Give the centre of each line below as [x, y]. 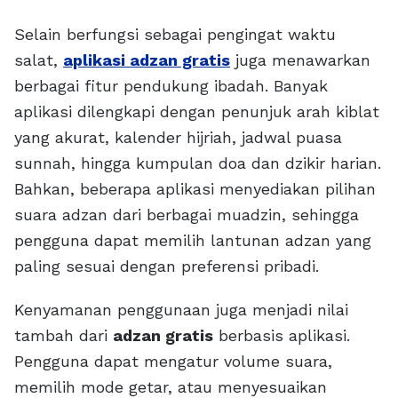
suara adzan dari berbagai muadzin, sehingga [187, 215]
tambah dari [64, 336]
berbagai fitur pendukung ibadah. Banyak [171, 86]
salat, [39, 60]
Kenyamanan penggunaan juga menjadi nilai [181, 310]
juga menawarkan [300, 60]
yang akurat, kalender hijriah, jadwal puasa [178, 138]
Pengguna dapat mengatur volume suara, [173, 362]
